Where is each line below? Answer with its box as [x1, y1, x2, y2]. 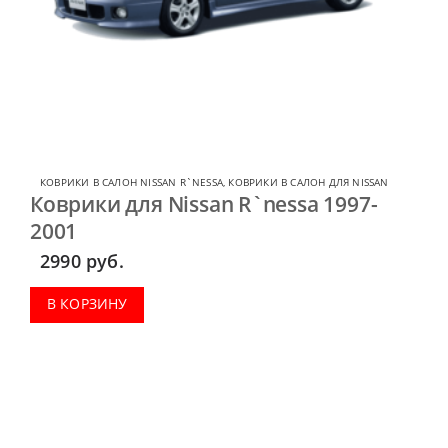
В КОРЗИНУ [46, 293, 128, 313]
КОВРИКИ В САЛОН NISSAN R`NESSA [40, 174, 223, 189]
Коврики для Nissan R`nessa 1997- [30, 189, 378, 218]
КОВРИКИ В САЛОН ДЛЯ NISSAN [228, 174, 389, 189]
